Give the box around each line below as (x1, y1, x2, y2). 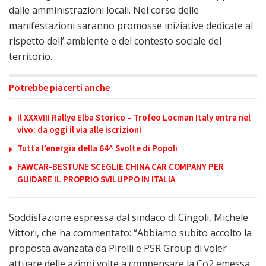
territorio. (9, 49, 52, 63)
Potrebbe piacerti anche (9, 81, 110, 93)
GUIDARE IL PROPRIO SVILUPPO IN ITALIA (17, 173, 175, 185)
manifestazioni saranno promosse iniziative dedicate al (9, 18, 253, 32)
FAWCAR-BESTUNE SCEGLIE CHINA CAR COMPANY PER (17, 160, 224, 172)
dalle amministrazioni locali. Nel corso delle (9, 3, 199, 17)
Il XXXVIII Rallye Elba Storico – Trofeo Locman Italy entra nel (17, 111, 251, 123)
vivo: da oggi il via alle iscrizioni (17, 123, 141, 135)
